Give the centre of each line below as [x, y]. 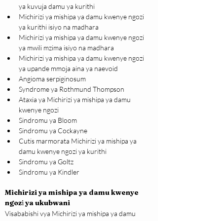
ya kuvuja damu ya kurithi [57, 6]
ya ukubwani [47, 203]
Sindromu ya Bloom [48, 120]
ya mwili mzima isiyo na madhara [66, 48]
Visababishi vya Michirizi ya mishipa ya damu [71, 214]
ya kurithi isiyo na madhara [59, 27]
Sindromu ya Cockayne [53, 131]
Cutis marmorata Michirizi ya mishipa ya [78, 141]
